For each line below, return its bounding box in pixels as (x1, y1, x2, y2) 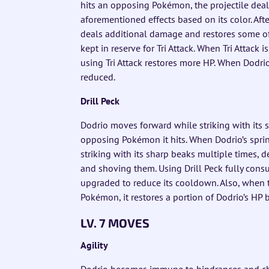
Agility (80, 238, 108, 251)
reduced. (80, 70, 115, 83)
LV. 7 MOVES (80, 215, 150, 230)
